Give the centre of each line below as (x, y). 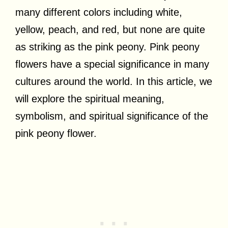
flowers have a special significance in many (112, 64)
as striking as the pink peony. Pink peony (107, 47)
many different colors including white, (99, 12)
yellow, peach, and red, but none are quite (110, 29)
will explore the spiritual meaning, (90, 98)
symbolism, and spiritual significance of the (112, 116)
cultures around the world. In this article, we (114, 81)
